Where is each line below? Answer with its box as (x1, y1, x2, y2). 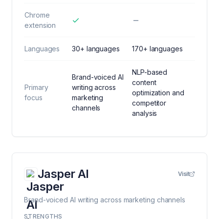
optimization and (132, 88, 184, 97)
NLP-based (132, 68, 168, 76)
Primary (24, 83, 48, 91)
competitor (132, 99, 167, 107)
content (132, 78, 156, 87)
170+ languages (132, 44, 183, 53)
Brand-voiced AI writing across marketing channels (24, 196, 186, 204)
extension (24, 21, 56, 29)
